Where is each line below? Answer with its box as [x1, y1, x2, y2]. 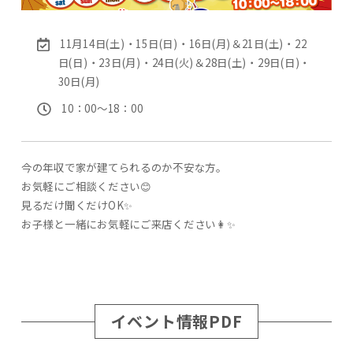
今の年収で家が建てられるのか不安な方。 [20, 159, 227, 176]
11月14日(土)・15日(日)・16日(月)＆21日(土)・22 [59, 35, 307, 52]
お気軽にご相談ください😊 [20, 178, 152, 195]
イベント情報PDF [110, 310, 243, 333]
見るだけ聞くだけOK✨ [20, 197, 134, 214]
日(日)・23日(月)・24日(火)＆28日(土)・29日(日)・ [58, 54, 311, 71]
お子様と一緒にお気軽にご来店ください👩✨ [20, 216, 236, 232]
